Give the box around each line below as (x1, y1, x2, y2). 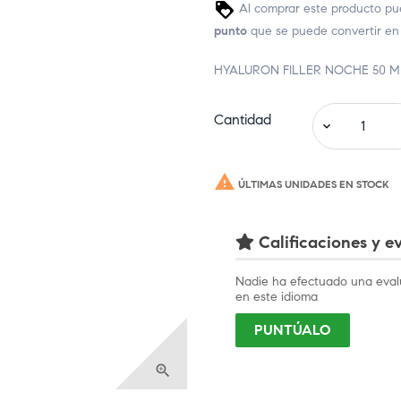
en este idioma (235, 288, 318, 304)
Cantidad (214, 110, 271, 128)
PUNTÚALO (254, 320, 331, 338)
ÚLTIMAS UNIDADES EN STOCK (235, 176, 389, 191)
